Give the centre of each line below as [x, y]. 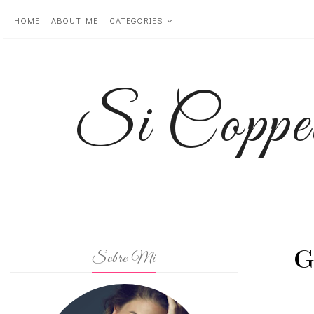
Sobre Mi [124, 259]
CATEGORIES [136, 20]
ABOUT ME [75, 20]
